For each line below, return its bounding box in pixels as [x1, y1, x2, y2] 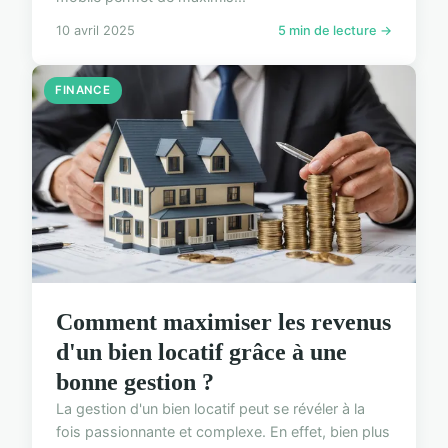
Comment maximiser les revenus [56, 309, 391, 336]
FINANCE [55, 82, 111, 97]
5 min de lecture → [278, 22, 392, 38]
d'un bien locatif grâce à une [56, 339, 347, 366]
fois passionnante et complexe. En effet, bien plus [56, 423, 390, 441]
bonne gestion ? [56, 369, 214, 396]
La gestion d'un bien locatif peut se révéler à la [56, 400, 365, 418]
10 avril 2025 [56, 22, 135, 38]
